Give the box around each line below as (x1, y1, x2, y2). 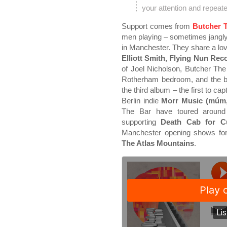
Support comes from (122, 22, 193, 30)
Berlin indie (122, 96, 162, 105)
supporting (122, 118, 161, 126)
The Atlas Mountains (122, 139, 194, 147)
